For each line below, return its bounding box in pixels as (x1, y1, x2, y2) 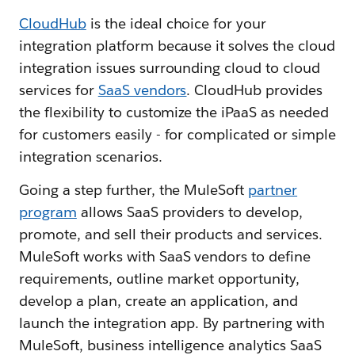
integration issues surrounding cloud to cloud (19, 59, 321, 77)
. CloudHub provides (186, 81, 323, 99)
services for (19, 81, 98, 99)
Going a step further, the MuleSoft (19, 181, 249, 199)
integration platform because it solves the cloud (19, 36, 335, 55)
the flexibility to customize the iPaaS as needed (19, 103, 329, 121)
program (19, 203, 77, 221)
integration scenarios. (19, 147, 162, 166)
